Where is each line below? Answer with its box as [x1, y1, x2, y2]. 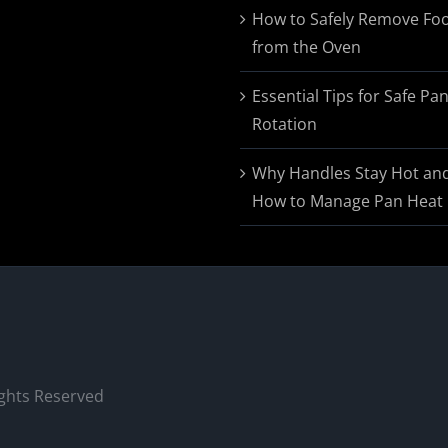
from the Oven [252, 36, 361, 58]
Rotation [252, 113, 317, 135]
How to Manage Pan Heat [252, 190, 443, 212]
